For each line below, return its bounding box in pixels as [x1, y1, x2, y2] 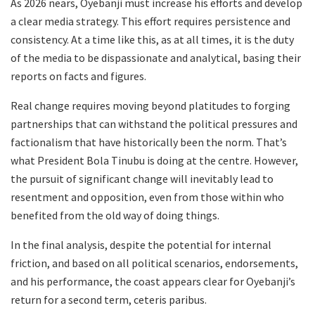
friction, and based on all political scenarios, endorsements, [11, 255, 298, 270]
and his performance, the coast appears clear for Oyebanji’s [11, 274, 295, 288]
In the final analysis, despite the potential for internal [11, 237, 271, 252]
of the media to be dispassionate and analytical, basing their [11, 50, 301, 65]
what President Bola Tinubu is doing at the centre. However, [11, 153, 298, 167]
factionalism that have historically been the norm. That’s [11, 134, 287, 149]
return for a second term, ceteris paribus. [11, 292, 207, 307]
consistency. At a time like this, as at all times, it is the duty [11, 32, 294, 46]
